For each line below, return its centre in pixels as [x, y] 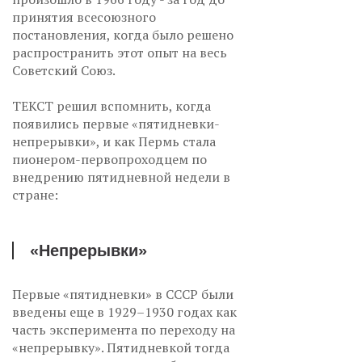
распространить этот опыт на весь [120, 53]
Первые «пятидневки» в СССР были [123, 295]
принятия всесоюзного [84, 17]
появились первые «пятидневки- [116, 124]
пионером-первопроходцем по [109, 160]
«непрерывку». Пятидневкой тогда [121, 348]
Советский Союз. [64, 71]
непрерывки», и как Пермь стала [114, 142]
